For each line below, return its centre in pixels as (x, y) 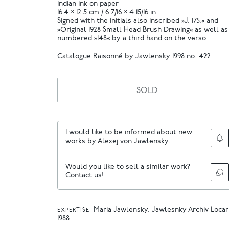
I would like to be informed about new (129, 133)
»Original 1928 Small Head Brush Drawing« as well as (143, 30)
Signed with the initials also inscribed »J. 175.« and (138, 21)
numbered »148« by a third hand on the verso (132, 39)
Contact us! (85, 176)
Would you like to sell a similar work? (128, 167)
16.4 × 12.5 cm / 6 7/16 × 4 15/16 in (107, 13)
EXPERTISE (73, 210)
